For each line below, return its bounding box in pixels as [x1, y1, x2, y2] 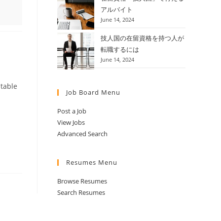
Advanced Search [57, 129, 108, 138]
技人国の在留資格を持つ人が [101, 33, 184, 42]
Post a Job [57, 106, 86, 115]
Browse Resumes [57, 176, 107, 185]
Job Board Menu [66, 87, 120, 97]
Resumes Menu [66, 157, 117, 167]
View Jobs [57, 117, 85, 127]
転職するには [101, 44, 139, 54]
